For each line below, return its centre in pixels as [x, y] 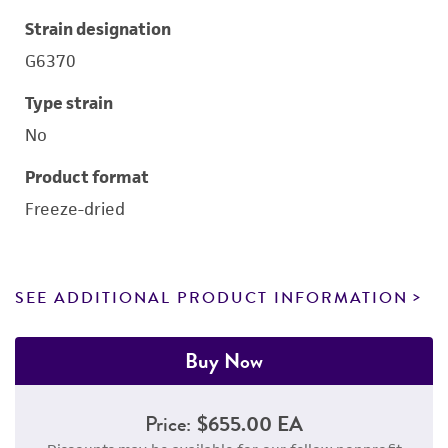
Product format [87, 177]
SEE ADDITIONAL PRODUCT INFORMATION [211, 298]
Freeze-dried [75, 209]
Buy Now [224, 360]
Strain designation [98, 29]
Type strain [69, 103]
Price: [168, 423]
